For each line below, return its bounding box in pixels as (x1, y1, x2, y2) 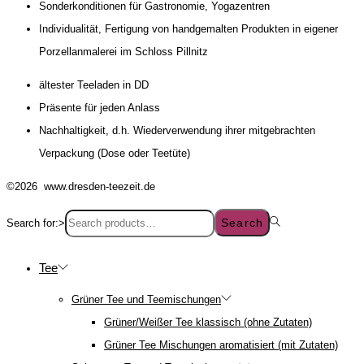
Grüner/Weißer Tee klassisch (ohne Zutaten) (104, 316, 312, 329)
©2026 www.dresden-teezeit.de (6, 180, 155, 193)
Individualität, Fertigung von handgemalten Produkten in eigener (39, 23, 338, 36)
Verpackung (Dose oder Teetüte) (39, 147, 190, 160)
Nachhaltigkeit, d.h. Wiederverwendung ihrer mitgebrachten (39, 124, 315, 137)
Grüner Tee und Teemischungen (71, 293, 221, 306)
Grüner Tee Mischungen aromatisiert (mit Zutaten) (104, 339, 338, 352)
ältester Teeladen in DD (39, 79, 149, 92)
